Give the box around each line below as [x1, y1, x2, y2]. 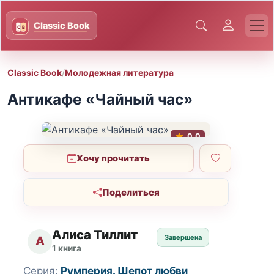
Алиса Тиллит [52, 227, 138, 243]
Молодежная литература [65, 67, 174, 78]
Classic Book [7, 67, 62, 78]
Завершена [164, 233, 202, 242]
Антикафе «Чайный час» [7, 90, 193, 109]
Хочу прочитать [76, 152, 150, 164]
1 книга [52, 243, 82, 253]
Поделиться [102, 186, 160, 198]
